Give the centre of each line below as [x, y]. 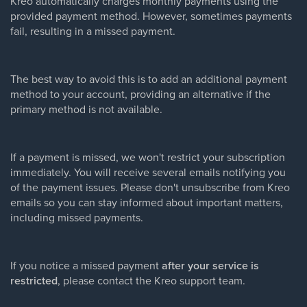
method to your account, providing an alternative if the [140, 94]
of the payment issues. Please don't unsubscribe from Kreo [150, 187]
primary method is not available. [86, 109]
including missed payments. [77, 217]
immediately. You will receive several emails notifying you [148, 172]
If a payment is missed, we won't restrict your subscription [148, 157]
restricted [34, 281]
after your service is [210, 266]
